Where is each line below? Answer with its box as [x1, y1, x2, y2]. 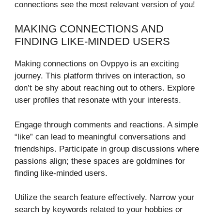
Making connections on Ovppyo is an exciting [15, 59, 179, 69]
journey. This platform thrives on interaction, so [15, 71, 185, 81]
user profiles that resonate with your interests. [15, 95, 181, 105]
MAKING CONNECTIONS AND [15, 23, 164, 35]
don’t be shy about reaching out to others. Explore [15, 83, 195, 93]
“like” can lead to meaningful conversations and [15, 132, 186, 141]
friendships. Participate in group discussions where [15, 144, 199, 154]
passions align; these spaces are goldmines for [15, 156, 185, 166]
